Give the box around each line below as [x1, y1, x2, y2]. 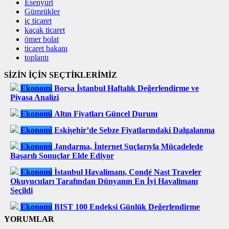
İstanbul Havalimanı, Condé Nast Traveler [54, 168, 201, 177]
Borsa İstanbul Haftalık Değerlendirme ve [54, 84, 199, 93]
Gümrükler [25, 7, 60, 16]
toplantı [25, 53, 49, 62]
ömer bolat [25, 35, 59, 44]
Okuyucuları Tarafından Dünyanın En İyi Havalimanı [10, 177, 198, 186]
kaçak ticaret [25, 26, 65, 35]
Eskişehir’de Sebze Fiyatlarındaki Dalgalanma [54, 126, 215, 135]
